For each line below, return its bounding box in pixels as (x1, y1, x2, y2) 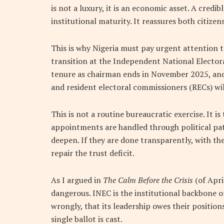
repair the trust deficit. (51, 147, 134, 159)
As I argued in (51, 174, 103, 186)
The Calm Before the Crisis (103, 174, 195, 186)
